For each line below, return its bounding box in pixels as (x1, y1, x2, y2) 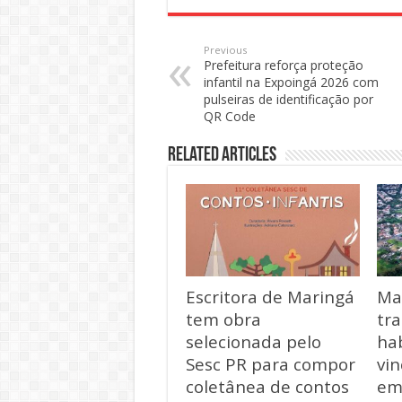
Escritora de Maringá (186, 284, 354, 308)
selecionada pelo (186, 329, 321, 353)
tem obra (186, 307, 261, 330)
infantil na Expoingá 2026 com (204, 73, 379, 91)
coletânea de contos (186, 374, 349, 398)
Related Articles (168, 144, 276, 166)
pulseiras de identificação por (204, 90, 373, 108)
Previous (204, 42, 247, 57)
